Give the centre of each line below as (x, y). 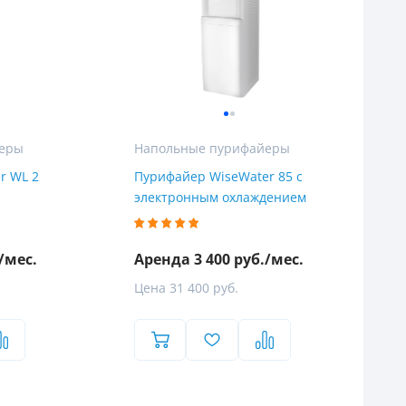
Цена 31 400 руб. (186, 288)
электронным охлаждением (220, 198)
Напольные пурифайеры (212, 149)
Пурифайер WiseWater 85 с (218, 177)
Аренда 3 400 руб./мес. (218, 260)
